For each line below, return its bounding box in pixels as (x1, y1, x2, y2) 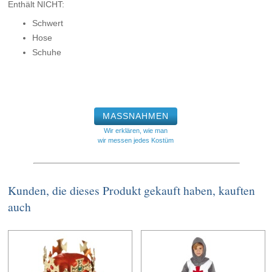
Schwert (32, 18, 64, 29)
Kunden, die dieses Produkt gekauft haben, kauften (8, 182, 256, 199)
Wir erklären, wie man (104, 127, 168, 135)
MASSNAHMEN (103, 111, 169, 121)
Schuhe (32, 47, 62, 58)
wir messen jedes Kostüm (98, 137, 174, 144)
